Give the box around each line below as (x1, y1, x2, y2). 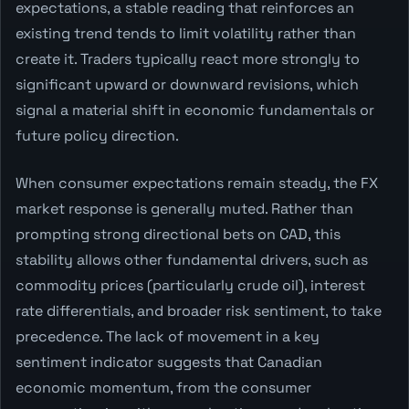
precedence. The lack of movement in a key (16, 326, 320, 346)
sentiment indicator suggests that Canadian (16, 351, 322, 372)
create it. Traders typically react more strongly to (16, 48, 360, 68)
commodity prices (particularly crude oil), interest (16, 275, 365, 295)
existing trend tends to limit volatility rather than (16, 23, 356, 43)
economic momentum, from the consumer (16, 377, 311, 397)
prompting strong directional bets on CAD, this (16, 224, 341, 244)
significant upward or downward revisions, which (16, 74, 359, 94)
